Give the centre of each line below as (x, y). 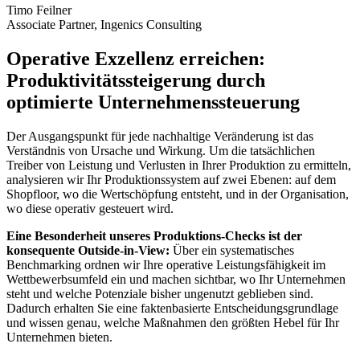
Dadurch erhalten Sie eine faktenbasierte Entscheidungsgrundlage (172, 308)
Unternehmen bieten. (59, 337)
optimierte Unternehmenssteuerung (153, 102)
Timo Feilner (39, 10)
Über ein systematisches (233, 250)
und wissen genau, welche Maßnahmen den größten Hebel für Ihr (173, 322)
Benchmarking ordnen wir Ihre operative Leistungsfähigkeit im (166, 264)
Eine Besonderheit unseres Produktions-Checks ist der (154, 235)
